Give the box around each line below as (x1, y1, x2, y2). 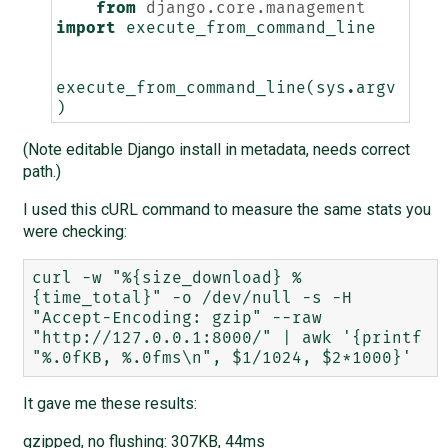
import (55, 20, 116, 37)
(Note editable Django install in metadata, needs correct (22, 140, 410, 160)
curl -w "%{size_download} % (31, 270, 302, 287)
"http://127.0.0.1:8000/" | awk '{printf (31, 330, 422, 347)
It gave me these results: (22, 394, 197, 414)
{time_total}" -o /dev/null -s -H (31, 290, 352, 307)
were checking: (22, 222, 127, 242)
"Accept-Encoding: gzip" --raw (31, 310, 322, 327)
